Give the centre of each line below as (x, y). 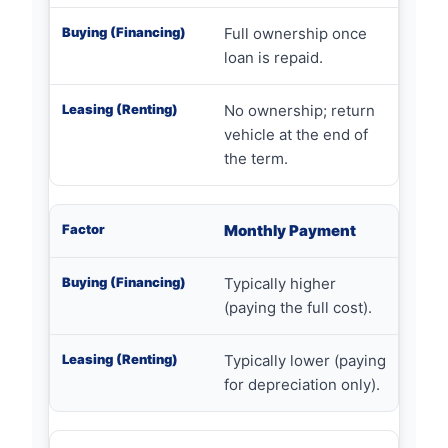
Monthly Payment (290, 230)
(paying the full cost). (298, 307)
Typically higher (280, 283)
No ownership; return (299, 110)
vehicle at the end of (296, 134)
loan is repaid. (273, 57)
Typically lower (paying (305, 360)
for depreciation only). (302, 384)
